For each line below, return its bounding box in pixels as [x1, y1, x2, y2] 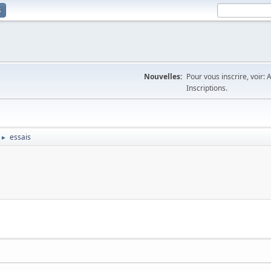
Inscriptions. [186, 83, 227, 93]
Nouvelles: [144, 71, 182, 82]
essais [10, 132, 31, 142]
